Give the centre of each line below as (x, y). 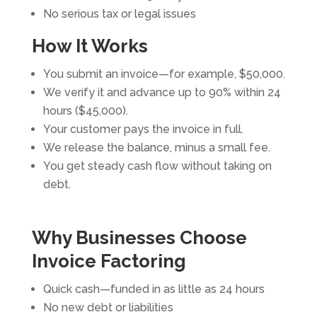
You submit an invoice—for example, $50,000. (164, 74)
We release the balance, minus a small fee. (156, 148)
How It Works (90, 46)
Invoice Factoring (109, 261)
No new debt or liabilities (108, 308)
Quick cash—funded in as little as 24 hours (154, 289)
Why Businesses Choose (139, 238)
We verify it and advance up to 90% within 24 (162, 93)
